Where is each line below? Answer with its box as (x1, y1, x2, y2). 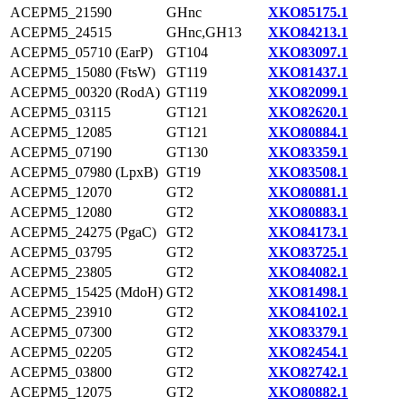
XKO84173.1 (268, 224, 348, 240)
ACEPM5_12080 (10, 204, 112, 220)
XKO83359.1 (268, 144, 348, 160)
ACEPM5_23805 (10, 264, 112, 280)
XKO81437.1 (268, 65, 348, 80)
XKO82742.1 (268, 364, 348, 380)
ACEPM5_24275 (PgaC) (10, 224, 156, 240)
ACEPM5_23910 (10, 304, 112, 320)
